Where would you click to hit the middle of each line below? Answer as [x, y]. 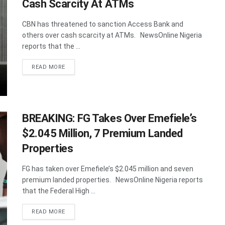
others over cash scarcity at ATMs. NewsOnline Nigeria [112, 35]
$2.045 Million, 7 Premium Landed [102, 133]
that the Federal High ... [59, 191]
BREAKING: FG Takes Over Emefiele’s [110, 118]
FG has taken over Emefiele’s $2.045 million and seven [108, 168]
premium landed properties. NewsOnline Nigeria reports [113, 180]
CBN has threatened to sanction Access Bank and [103, 24]
